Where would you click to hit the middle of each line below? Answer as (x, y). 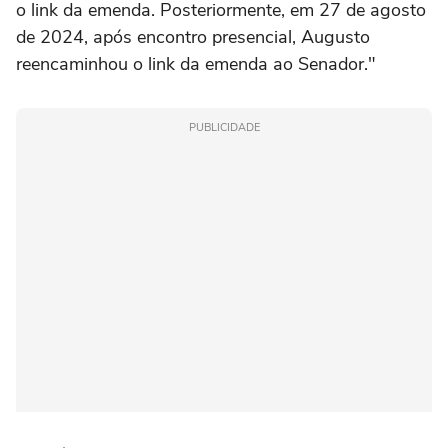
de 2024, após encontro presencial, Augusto (193, 37)
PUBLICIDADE (224, 128)
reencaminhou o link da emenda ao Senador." (196, 64)
